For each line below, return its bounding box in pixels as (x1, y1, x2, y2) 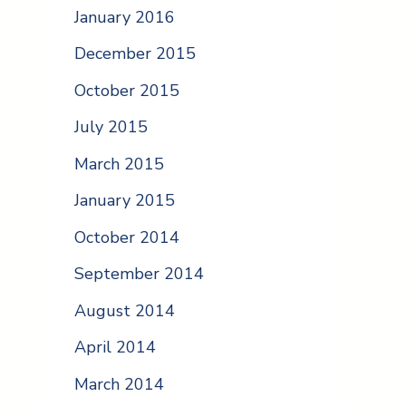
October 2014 (74, 226, 179, 248)
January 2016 (74, 5, 175, 28)
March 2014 (74, 372, 164, 395)
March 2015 (74, 152, 164, 175)
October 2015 (74, 79, 179, 101)
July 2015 (74, 116, 148, 139)
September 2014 (74, 263, 204, 285)
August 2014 (74, 299, 175, 322)
